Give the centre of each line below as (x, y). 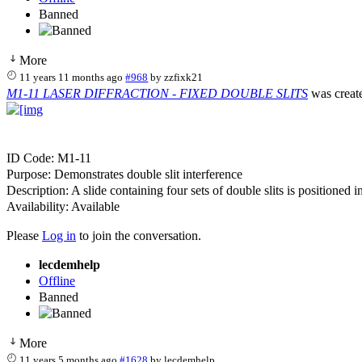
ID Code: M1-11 (49, 158)
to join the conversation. (139, 235)
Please (24, 235)
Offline (57, 280)
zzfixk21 (184, 77)
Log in (59, 235)
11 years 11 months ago (72, 77)
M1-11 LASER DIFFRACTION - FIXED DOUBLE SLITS (157, 93)
